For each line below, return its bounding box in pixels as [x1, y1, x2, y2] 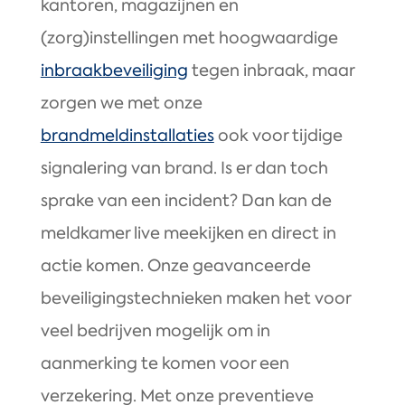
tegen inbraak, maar [187, 60, 354, 82]
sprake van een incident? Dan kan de [40, 190, 332, 212]
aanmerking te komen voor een [40, 353, 289, 375]
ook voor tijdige [213, 125, 343, 147]
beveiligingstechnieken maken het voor [40, 287, 351, 310]
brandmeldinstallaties [40, 125, 214, 147]
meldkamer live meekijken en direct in [40, 222, 336, 245]
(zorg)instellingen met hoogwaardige [40, 27, 338, 50]
